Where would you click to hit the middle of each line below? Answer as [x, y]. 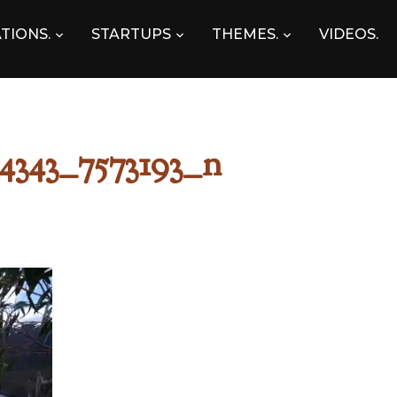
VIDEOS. [349, 34]
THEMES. [245, 34]
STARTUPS [131, 34]
